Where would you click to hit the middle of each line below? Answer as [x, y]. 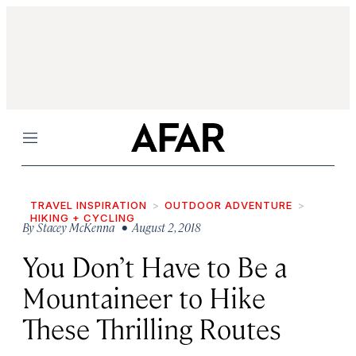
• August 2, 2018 [159, 227]
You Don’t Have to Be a [155, 266]
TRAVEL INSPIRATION [89, 205]
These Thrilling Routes [152, 328]
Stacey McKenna [75, 227]
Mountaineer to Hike [144, 297]
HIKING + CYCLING [83, 218]
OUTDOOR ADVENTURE [228, 205]
